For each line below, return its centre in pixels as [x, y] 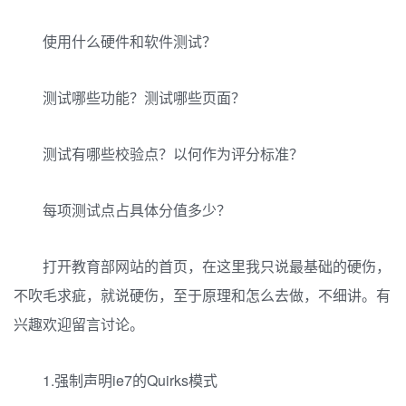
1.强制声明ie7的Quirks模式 [130, 380]
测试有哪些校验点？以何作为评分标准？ [173, 154]
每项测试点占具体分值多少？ [137, 210]
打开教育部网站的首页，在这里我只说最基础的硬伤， [217, 266]
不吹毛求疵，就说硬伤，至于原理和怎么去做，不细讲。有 [202, 295]
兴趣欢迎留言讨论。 [79, 324]
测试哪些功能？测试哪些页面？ [144, 97]
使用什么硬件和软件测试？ [130, 41]
